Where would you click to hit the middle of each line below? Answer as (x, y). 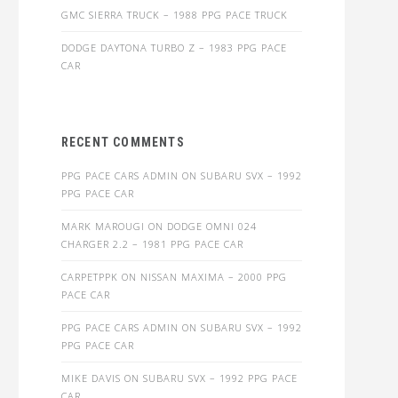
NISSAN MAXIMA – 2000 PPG (213, 277)
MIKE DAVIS (91, 378)
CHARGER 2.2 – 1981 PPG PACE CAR (152, 244)
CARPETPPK (89, 277)
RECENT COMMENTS (123, 142)
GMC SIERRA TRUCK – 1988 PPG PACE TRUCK (174, 15)
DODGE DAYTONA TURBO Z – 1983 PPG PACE (174, 48)
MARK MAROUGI (103, 226)
